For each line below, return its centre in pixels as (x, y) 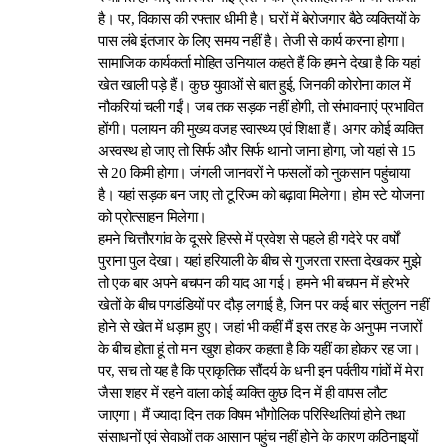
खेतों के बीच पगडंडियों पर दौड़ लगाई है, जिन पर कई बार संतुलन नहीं (263, 305)
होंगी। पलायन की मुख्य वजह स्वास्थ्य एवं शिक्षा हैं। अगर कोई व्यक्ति (260, 129)
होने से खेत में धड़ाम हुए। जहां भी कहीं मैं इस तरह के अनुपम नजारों (260, 327)
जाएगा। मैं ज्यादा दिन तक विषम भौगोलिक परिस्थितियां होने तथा (251, 415)
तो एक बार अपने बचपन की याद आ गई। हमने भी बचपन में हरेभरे (254, 283)
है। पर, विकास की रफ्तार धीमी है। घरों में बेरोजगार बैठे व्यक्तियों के (259, 19)
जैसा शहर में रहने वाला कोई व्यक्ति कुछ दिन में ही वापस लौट (243, 393)
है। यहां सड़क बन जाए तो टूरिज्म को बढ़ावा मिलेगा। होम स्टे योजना (261, 195)
